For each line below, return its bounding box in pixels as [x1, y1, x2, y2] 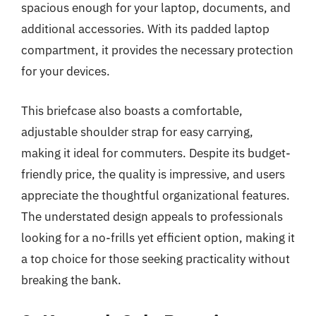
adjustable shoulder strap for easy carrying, [21, 123, 253, 140]
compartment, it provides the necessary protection [21, 42, 293, 58]
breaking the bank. [21, 272, 121, 288]
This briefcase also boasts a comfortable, [21, 102, 243, 119]
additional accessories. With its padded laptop [21, 21, 269, 37]
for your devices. [21, 63, 110, 79]
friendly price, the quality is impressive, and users [21, 166, 285, 182]
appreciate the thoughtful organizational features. [21, 187, 290, 203]
